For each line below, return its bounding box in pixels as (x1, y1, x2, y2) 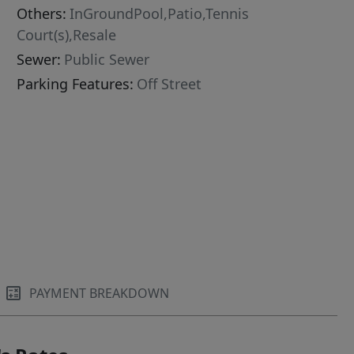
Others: (17, 4, 67, 24)
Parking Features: (17, 74, 134, 94)
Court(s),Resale (17, 25, 117, 45)
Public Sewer (64, 50, 150, 70)
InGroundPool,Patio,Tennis (70, 4, 250, 24)
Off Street (137, 74, 202, 94)
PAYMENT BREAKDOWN (29, 284, 170, 303)
